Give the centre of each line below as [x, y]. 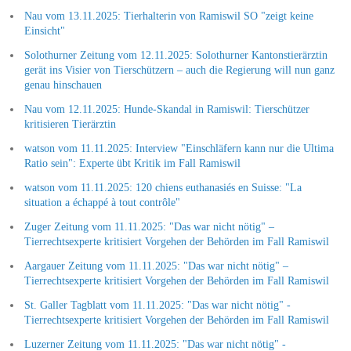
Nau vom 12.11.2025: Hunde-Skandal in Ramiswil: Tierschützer [166, 109]
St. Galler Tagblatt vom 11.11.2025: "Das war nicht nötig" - [157, 305]
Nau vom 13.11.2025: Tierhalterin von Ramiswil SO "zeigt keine [168, 16]
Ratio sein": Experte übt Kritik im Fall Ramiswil [132, 163]
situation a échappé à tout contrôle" [102, 202]
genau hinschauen [63, 85]
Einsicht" [44, 31]
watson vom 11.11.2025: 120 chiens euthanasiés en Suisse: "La [163, 187]
